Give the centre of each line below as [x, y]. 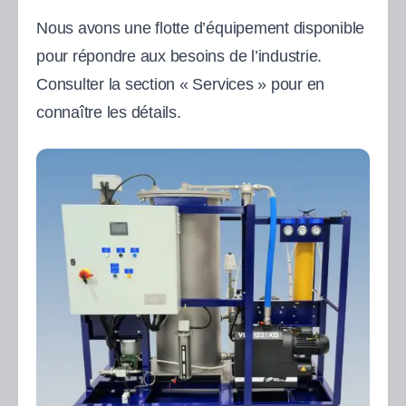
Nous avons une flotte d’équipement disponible [201, 29]
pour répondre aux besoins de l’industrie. [179, 57]
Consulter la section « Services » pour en [181, 85]
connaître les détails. [109, 113]
